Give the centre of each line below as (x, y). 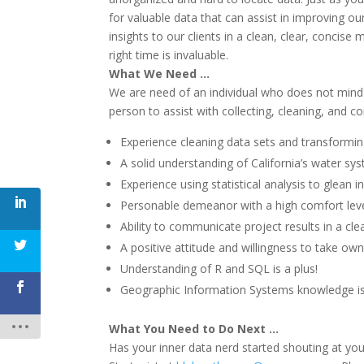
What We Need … (160, 74)
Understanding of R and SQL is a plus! (219, 269)
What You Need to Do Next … (194, 329)
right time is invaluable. (169, 55)
